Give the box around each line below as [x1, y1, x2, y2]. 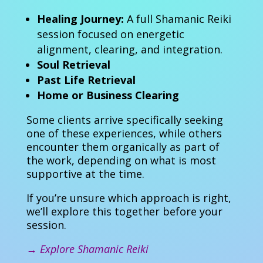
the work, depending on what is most [26, 153, 216, 168]
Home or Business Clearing [36, 88, 179, 103]
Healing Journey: [36, 12, 127, 26]
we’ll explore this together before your [26, 204, 222, 219]
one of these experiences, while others [26, 126, 222, 141]
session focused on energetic [36, 27, 184, 42]
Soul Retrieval [36, 58, 110, 72]
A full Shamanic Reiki [126, 12, 231, 26]
